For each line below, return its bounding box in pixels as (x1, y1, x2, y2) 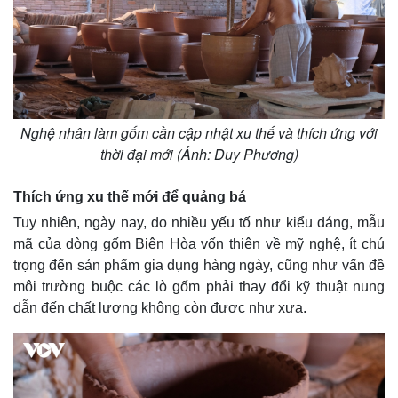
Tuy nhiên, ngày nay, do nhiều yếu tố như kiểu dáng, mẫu (13, 214, 385, 230)
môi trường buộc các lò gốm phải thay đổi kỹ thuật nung (13, 278, 385, 294)
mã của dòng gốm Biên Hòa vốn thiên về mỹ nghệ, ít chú (13, 235, 385, 251)
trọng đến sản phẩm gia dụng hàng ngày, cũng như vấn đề (13, 257, 385, 273)
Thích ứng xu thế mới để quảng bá (13, 188, 246, 204)
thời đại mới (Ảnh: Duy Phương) (99, 143, 298, 164)
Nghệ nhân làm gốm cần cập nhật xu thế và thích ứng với (20, 122, 378, 143)
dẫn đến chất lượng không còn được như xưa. (13, 299, 306, 315)
